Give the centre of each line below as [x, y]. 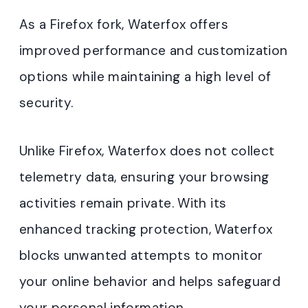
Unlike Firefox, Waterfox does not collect [147, 151]
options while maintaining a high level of [145, 77]
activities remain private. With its [123, 203]
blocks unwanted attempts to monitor [141, 256]
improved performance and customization [154, 51]
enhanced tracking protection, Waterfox [146, 230]
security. [46, 103]
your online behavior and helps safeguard [150, 282]
